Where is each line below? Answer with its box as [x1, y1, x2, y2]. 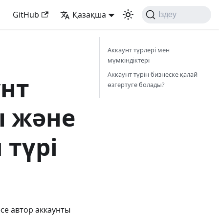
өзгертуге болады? [108, 80, 165, 89]
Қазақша [72, 9, 106, 20]
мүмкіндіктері [108, 56, 150, 65]
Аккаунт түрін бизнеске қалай [108, 70, 197, 79]
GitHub [13, 9, 40, 20]
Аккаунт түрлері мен [108, 45, 170, 54]
